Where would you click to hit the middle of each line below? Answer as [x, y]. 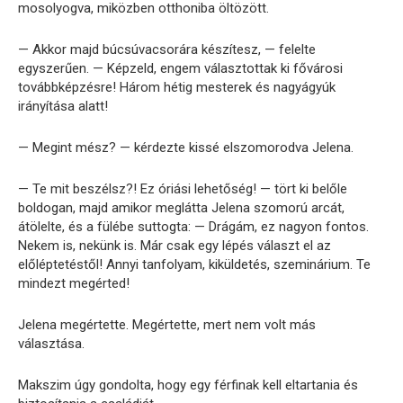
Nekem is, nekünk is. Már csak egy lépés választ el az [175, 246]
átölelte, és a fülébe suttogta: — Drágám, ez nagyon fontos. [193, 227]
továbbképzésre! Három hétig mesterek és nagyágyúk [177, 88]
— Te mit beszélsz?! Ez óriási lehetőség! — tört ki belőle [183, 189]
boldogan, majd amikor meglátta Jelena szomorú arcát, [181, 208]
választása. [51, 344]
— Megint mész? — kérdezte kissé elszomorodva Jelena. [186, 148]
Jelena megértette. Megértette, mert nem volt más [167, 325]
